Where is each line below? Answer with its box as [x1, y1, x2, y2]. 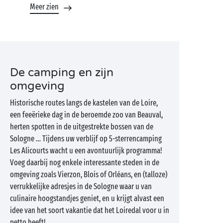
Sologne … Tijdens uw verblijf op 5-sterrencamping [10, 134, 162, 143]
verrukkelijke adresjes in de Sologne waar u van [10, 182, 152, 191]
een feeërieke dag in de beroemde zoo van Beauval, [10, 110, 163, 119]
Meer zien [30, 2, 59, 11]
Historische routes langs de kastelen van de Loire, [10, 98, 158, 108]
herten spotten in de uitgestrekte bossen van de [10, 122, 153, 131]
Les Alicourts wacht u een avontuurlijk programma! [10, 146, 162, 155]
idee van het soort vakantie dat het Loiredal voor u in [10, 206, 169, 215]
